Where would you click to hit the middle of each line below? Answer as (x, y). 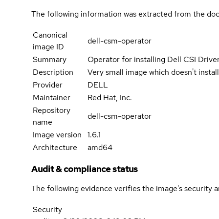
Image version (57, 134)
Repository (52, 110)
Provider (48, 85)
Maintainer (52, 97)
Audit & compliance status (85, 169)
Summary (50, 59)
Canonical (50, 35)
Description (53, 72)
